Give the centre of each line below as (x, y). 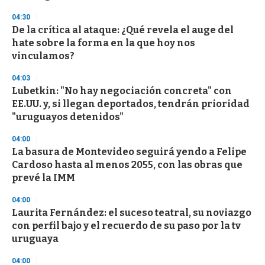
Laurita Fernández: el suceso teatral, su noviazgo (132, 213)
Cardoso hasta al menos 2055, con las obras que (127, 165)
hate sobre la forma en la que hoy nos (104, 43)
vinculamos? (43, 56)
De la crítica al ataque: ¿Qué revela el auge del (123, 30)
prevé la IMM (43, 178)
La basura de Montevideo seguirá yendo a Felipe (129, 152)
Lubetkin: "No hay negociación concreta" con (122, 91)
